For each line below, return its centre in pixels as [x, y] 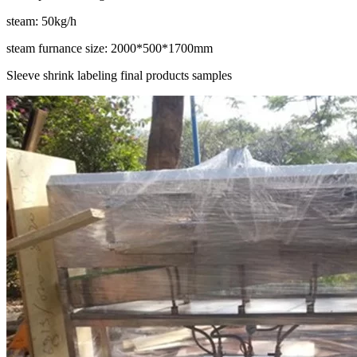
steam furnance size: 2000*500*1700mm [110, 49]
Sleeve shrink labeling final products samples [119, 76]
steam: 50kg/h [41, 22]
